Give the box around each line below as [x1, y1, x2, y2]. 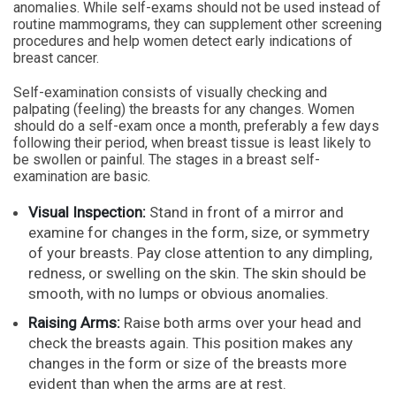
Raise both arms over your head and [120, 314, 362, 331]
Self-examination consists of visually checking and [13, 84, 327, 101]
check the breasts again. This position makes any [28, 334, 353, 352]
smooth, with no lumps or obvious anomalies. [28, 285, 329, 302]
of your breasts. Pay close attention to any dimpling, [28, 244, 372, 262]
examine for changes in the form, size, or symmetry [28, 224, 369, 241]
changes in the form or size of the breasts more [28, 354, 346, 372]
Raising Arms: [28, 314, 120, 331]
